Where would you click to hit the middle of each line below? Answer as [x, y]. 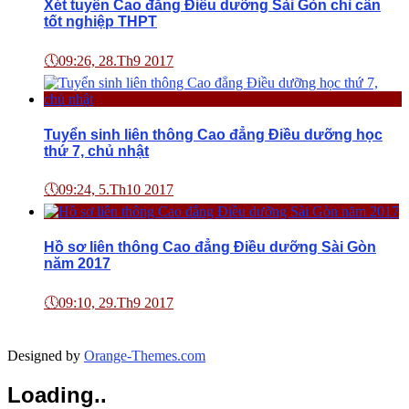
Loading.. [57, 394]
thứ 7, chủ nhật [96, 151]
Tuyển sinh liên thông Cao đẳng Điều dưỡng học [213, 134]
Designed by [46, 355]
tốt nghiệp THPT [100, 22]
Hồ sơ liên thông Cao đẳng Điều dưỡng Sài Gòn [210, 247]
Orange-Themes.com [145, 355]
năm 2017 [77, 264]
